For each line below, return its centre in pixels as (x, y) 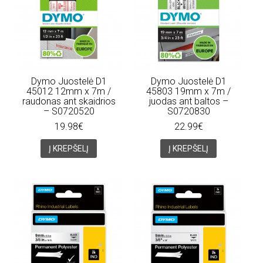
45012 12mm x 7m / (69, 91)
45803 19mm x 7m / (188, 91)
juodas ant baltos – (188, 101)
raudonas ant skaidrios (69, 101)
